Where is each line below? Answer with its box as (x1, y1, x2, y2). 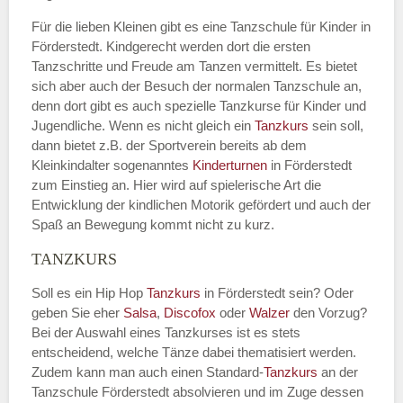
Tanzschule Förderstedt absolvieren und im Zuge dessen (31, 384, 363, 400)
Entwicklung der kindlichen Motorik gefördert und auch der (31, 197, 371, 213)
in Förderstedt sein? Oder (204, 285, 354, 301)
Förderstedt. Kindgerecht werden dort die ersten (31, 39, 310, 55)
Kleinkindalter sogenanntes (31, 157, 193, 174)
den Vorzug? (290, 305, 367, 321)
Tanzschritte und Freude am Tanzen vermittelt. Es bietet (31, 58, 357, 75)
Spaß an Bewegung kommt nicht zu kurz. (31, 217, 274, 233)
